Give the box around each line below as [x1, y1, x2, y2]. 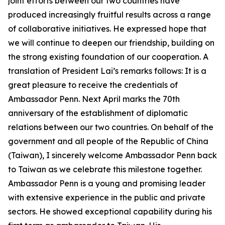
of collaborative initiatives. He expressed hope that [8, 24, 206, 34]
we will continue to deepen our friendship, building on [8, 38, 214, 48]
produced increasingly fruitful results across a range [8, 10, 211, 20]
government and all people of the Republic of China [8, 136, 208, 146]
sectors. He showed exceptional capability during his [8, 206, 212, 216]
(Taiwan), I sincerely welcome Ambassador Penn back [8, 150, 217, 160]
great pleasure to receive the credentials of [8, 80, 178, 90]
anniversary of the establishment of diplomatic [8, 108, 188, 118]
